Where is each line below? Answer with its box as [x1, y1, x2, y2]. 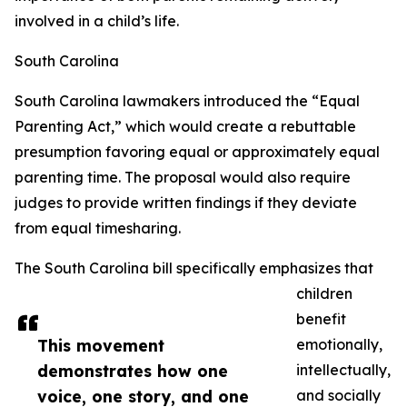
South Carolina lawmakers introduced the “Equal [15, 92, 360, 111]
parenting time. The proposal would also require [15, 168, 351, 187]
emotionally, [296, 335, 382, 354]
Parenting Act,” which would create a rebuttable [15, 117, 356, 136]
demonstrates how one [37, 361, 228, 382]
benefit [296, 310, 346, 329]
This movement [37, 335, 164, 356]
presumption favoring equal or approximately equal [15, 143, 380, 162]
